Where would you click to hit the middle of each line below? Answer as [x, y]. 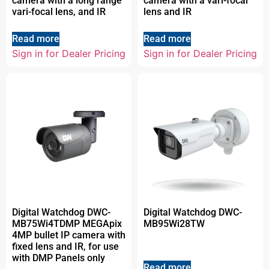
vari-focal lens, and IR [59, 11]
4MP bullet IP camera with [69, 235]
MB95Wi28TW [174, 223]
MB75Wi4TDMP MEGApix [67, 223]
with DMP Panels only [59, 258]
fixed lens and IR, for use [65, 246]
